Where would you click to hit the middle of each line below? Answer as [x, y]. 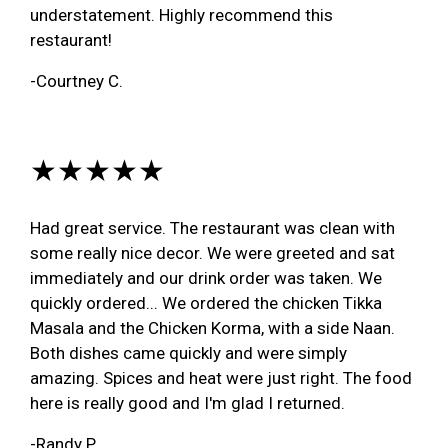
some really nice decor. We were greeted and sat [212, 252]
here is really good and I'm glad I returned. [187, 402]
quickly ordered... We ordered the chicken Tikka [206, 302]
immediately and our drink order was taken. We [206, 277]
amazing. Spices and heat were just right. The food [221, 377]
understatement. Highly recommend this [181, 14]
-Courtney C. [76, 80]
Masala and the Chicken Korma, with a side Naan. [212, 327]
